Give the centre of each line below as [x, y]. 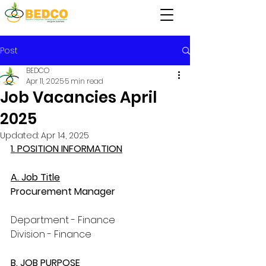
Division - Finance [51, 234]
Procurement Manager [63, 191]
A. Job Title [35, 177]
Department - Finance [63, 220]
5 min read [84, 81]
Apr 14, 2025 [65, 135]
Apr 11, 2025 [45, 81]
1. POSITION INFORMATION [66, 149]
